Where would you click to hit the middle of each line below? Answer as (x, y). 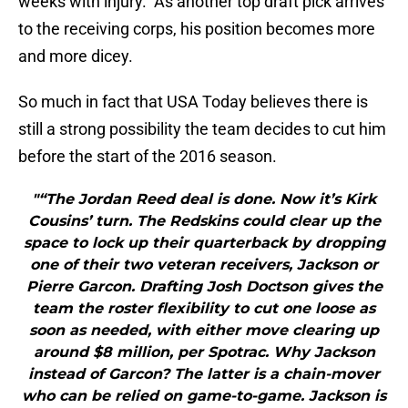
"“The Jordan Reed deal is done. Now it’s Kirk (204, 199)
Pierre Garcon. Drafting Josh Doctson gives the (204, 287)
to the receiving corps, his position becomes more (197, 29)
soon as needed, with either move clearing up (204, 331)
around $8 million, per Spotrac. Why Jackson (204, 352)
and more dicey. (76, 56)
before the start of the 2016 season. (148, 157)
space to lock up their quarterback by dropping (204, 243)
